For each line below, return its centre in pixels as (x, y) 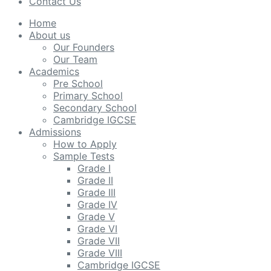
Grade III (96, 192)
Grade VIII (100, 253)
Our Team (75, 59)
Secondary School (95, 108)
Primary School (88, 96)
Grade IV (97, 204)
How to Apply (85, 144)
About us (50, 35)
